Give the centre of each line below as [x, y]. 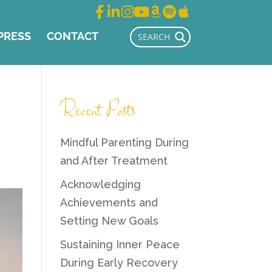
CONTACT [72, 36]
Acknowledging [100, 184]
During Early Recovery [119, 263]
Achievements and [109, 202]
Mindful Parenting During [124, 142]
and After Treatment [114, 161]
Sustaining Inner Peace [120, 244]
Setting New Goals [109, 221]
